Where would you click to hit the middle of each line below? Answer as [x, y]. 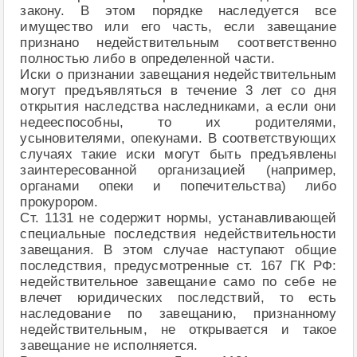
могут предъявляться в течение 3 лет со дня [178, 90]
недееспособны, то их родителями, [178, 122]
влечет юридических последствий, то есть [178, 297]
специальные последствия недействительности [178, 233]
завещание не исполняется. [109, 345]
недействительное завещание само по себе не [178, 281]
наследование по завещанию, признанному [178, 313]
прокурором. [59, 202]
